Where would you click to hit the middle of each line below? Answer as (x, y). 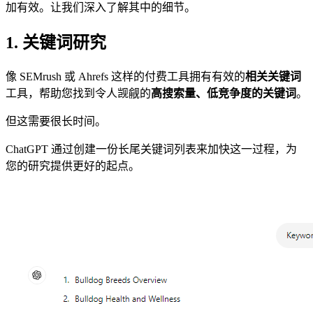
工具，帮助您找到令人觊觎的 (78, 93)
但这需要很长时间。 (56, 121)
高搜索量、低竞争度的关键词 (224, 93)
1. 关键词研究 (56, 42)
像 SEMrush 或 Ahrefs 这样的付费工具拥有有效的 (125, 76)
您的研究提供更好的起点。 (73, 166)
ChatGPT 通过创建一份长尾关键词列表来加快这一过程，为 (151, 149)
